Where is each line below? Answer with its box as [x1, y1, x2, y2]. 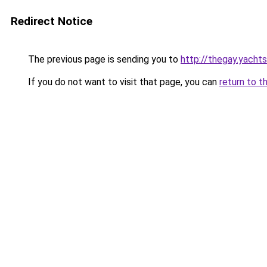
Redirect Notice [11, 14, 92, 28]
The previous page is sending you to [26, 54, 181, 65]
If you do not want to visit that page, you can [26, 76, 219, 88]
